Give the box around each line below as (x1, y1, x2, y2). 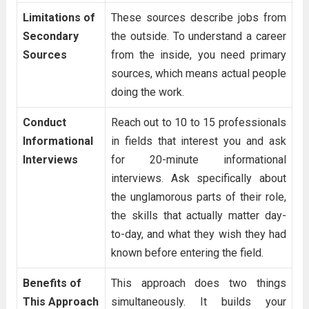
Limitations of (22, 11, 95, 24)
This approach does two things (110, 277, 286, 290)
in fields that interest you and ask (110, 134, 286, 148)
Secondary (22, 30, 79, 43)
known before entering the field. (110, 246, 263, 259)
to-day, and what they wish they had (110, 228, 286, 241)
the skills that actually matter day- (110, 209, 286, 222)
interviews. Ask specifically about (110, 172, 286, 185)
